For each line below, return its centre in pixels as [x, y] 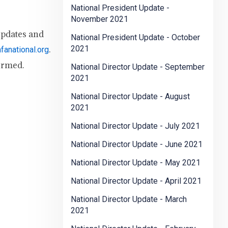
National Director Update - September [138, 67]
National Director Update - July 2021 [135, 126]
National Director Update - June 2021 [137, 145]
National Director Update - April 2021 [136, 181]
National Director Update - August [130, 97]
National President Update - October [135, 38]
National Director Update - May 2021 [136, 163]
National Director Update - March [129, 199]
